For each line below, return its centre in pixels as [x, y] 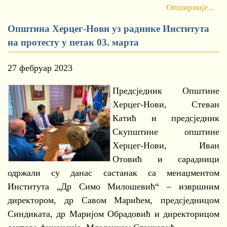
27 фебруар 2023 [40, 68]
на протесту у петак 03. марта [73, 42]
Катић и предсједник [166, 118]
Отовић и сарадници [166, 159]
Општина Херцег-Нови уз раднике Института [108, 29]
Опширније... [190, 7]
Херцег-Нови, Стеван [166, 104]
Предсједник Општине [166, 91]
